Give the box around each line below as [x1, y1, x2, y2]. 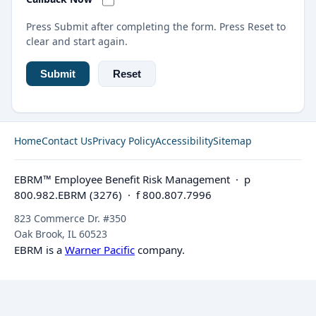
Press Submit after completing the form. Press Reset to [26, 19, 286, 33]
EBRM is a [14, 242, 65, 257]
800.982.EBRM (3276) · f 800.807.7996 [14, 187, 212, 202]
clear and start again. [26, 34, 128, 48]
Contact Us [42, 133, 92, 147]
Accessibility [155, 133, 213, 147]
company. [135, 242, 185, 257]
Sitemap [213, 133, 252, 147]
